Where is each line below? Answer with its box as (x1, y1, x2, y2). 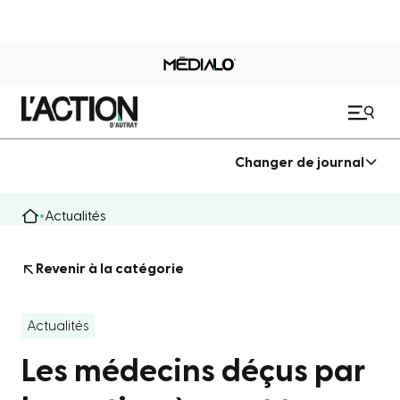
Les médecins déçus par (21, 355, 366, 387)
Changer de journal (235, 154, 364, 170)
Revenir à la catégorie (36, 262, 184, 276)
